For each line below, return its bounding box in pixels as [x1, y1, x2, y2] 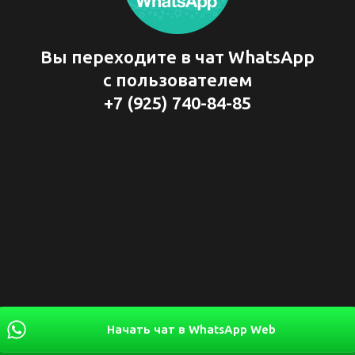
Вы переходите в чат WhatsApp [40, 47, 315, 68]
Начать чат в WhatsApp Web [106, 323, 276, 337]
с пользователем [103, 70, 252, 91]
